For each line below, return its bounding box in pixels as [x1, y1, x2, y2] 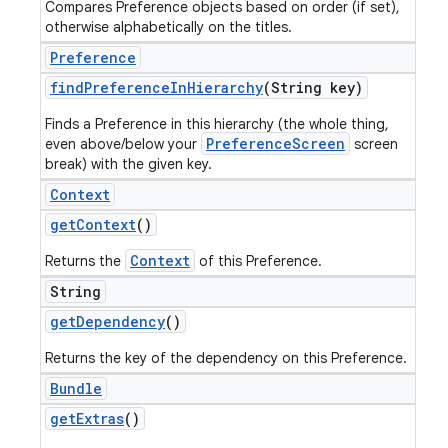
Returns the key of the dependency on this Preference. [45, 349, 407, 367]
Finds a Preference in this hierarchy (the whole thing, [45, 115, 389, 133]
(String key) [263, 78, 363, 97]
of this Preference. [195, 252, 322, 270]
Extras [76, 409, 124, 428]
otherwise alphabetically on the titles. [45, 18, 292, 36]
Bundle [50, 379, 102, 398]
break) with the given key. [45, 155, 212, 173]
